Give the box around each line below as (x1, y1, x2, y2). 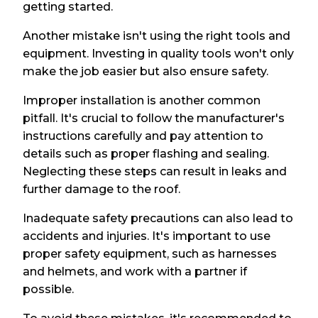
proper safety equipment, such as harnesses (23, 247, 278, 261)
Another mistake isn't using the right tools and (23, 29, 291, 43)
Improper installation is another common (23, 94, 261, 108)
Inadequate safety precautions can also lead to (23, 212, 294, 226)
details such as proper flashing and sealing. (23, 147, 270, 161)
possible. (23, 283, 75, 297)
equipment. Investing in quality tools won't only (23, 47, 295, 61)
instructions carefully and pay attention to (23, 129, 264, 143)
